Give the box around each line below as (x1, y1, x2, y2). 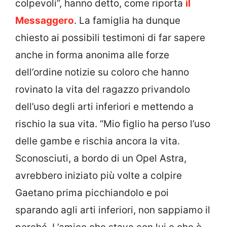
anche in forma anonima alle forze (15, 49, 169, 61)
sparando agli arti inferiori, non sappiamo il (15, 204, 210, 216)
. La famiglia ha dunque (74, 15, 180, 27)
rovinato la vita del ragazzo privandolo (15, 84, 190, 96)
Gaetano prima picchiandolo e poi (15, 187, 169, 199)
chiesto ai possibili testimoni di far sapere (15, 32, 205, 44)
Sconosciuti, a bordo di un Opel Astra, (15, 153, 186, 165)
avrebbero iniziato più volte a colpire (15, 170, 182, 182)
